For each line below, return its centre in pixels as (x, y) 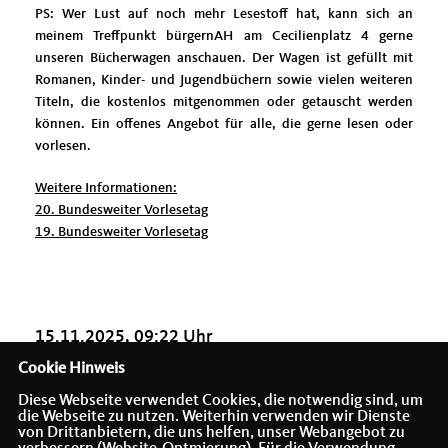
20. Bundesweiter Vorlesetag (121, 209)
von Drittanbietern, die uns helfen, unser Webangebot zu (211, 433)
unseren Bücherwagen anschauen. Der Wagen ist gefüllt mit (224, 57)
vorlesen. (63, 145)
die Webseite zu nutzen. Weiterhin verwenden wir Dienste (213, 417)
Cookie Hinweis (71, 369)
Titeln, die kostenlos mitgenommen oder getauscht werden (224, 101)
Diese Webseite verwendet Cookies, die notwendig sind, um (220, 401)
